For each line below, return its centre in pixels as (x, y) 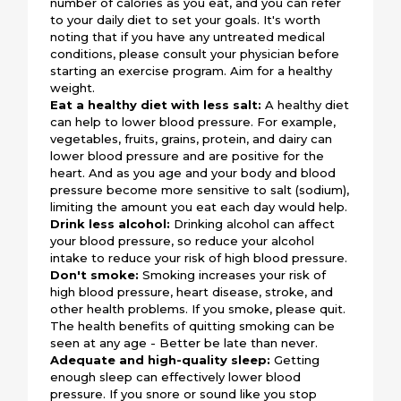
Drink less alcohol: (111, 223)
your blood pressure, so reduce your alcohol (183, 240)
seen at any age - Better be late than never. (184, 342)
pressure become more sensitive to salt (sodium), (200, 189)
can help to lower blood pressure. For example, (193, 121)
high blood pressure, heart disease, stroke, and (192, 291)
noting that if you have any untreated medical (188, 36)
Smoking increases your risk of (235, 274)
